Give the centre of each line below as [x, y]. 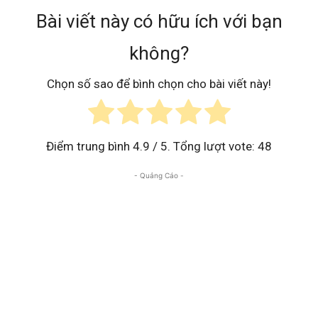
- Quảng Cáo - [159, 175]
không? [159, 53]
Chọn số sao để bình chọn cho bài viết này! [159, 83]
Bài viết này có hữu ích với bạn [159, 21]
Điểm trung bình [89, 146]
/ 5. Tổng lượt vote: [204, 146]
